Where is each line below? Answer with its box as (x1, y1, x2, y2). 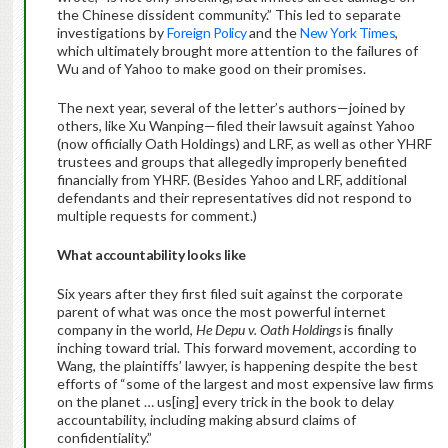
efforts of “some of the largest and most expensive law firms (56, 375, 434, 393)
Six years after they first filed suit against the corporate (56, 285, 403, 303)
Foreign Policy (166, 24, 250, 42)
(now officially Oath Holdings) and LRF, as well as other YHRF (56, 135, 432, 153)
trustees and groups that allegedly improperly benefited (56, 153, 407, 171)
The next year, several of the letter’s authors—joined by (56, 99, 405, 117)
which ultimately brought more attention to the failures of (56, 42, 418, 60)
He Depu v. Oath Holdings (195, 321, 341, 339)
